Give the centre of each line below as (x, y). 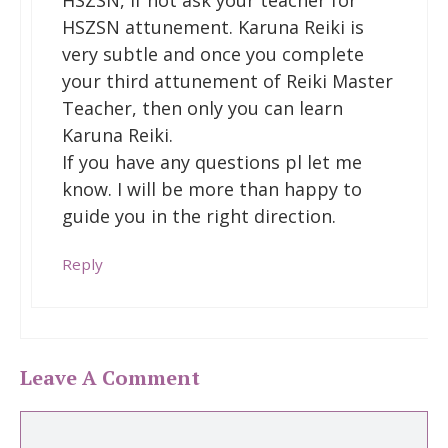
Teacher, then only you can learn (202, 108)
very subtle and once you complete (213, 54)
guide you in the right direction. (199, 216)
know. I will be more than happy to (212, 189)
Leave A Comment (110, 377)
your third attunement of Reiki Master (227, 81)
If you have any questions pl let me (212, 162)
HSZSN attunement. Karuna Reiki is (213, 27)
